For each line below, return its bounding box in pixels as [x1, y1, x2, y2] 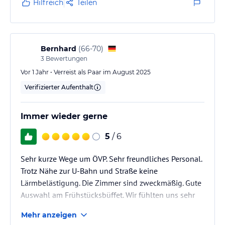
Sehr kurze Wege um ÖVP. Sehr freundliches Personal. [21, 153, 202, 164]
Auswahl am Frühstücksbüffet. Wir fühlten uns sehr [21, 189, 195, 200]
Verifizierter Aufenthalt [25, 83, 93, 91]
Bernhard [41, 44, 76, 53]
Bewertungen [44, 54, 87, 62]
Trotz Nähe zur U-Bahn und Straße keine [21, 165, 158, 176]
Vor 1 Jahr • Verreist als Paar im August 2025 [21, 68, 151, 76]
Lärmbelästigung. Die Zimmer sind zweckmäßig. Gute [21, 177, 201, 188]
